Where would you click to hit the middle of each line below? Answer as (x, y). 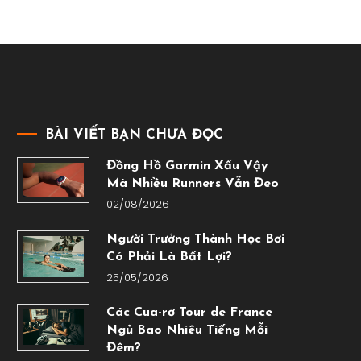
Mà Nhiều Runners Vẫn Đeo (192, 184)
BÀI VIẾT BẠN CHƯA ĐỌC (134, 135)
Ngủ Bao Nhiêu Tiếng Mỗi (187, 331)
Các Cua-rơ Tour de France (189, 313)
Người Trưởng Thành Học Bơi (195, 240)
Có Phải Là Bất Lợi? (169, 257)
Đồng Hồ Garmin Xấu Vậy (187, 166)
